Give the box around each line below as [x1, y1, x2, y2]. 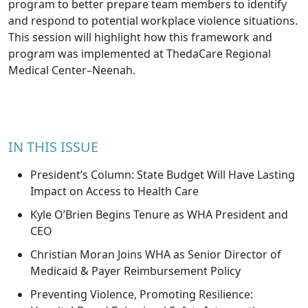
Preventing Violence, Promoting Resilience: [30, 287, 253, 302]
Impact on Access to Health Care [30, 184, 199, 199]
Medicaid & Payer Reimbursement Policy [30, 263, 241, 278]
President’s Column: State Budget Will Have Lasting [30, 167, 295, 182]
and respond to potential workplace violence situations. [8, 13, 298, 28]
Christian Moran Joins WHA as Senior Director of [30, 247, 281, 262]
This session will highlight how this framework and [8, 30, 272, 45]
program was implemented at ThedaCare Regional [8, 46, 271, 61]
